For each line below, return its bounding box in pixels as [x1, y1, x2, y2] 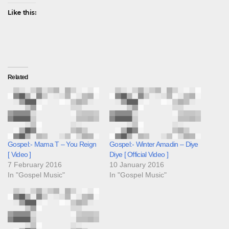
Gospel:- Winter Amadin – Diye [109, 140, 198, 149]
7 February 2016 [8, 161, 62, 169]
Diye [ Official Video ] [109, 150, 168, 159]
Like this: [8, 9, 36, 17]
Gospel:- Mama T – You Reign [8, 140, 97, 149]
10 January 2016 [109, 161, 164, 169]
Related [8, 74, 28, 81]
